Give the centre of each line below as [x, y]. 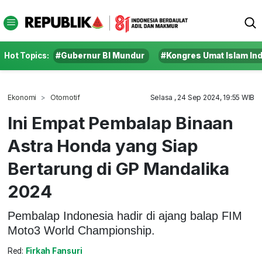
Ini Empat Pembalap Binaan [120, 123]
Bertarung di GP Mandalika [118, 168]
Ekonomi [22, 97]
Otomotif [65, 97]
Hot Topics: [27, 56]
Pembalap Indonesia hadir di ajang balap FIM [125, 216]
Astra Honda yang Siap [103, 146]
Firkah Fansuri [54, 251]
